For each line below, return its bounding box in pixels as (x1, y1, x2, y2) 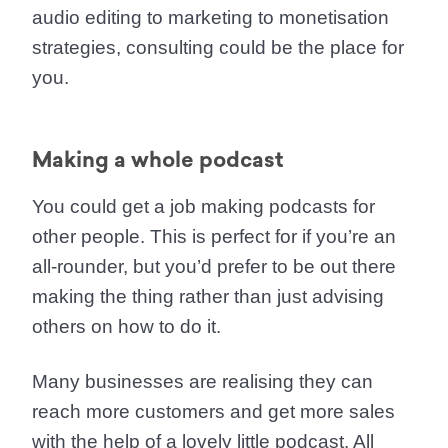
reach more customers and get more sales (32, 401, 395, 422)
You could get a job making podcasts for (32, 196, 375, 217)
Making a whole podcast (32, 147, 283, 172)
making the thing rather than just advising (32, 286, 384, 307)
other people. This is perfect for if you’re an (32, 226, 396, 247)
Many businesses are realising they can (32, 371, 373, 392)
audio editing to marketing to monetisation (32, 7, 389, 28)
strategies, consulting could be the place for (32, 37, 404, 58)
